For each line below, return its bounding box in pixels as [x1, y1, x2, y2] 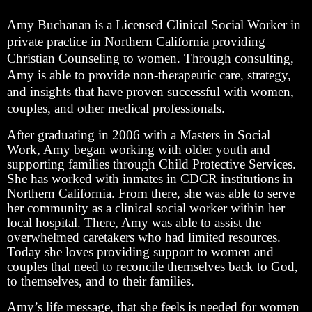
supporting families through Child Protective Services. [7, 156, 296, 171]
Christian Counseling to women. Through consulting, [7, 51, 294, 66]
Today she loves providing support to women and [7, 244, 274, 259]
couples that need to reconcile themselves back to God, [7, 258, 298, 274]
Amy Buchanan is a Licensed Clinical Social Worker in [7, 17, 301, 33]
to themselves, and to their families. [7, 273, 194, 288]
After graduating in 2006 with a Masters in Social [7, 127, 270, 142]
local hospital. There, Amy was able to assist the [7, 214, 261, 230]
